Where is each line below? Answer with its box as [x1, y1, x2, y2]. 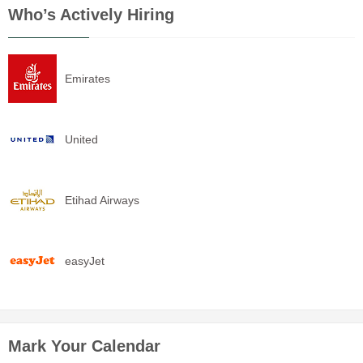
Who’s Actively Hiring [8, 5, 174, 23]
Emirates [65, 71, 110, 85]
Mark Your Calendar [8, 336, 160, 355]
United [65, 132, 98, 146]
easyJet [65, 254, 105, 267]
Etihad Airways [65, 193, 139, 207]
